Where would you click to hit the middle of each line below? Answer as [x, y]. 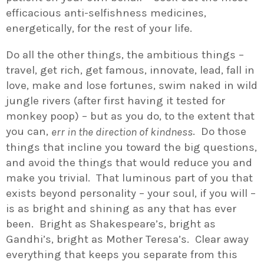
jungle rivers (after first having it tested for [115, 100]
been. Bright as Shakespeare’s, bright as [111, 224]
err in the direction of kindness [122, 132]
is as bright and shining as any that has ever [121, 209]
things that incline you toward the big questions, [131, 148]
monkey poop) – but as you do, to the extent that [130, 116]
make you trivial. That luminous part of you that [129, 178]
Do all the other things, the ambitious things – [125, 55]
